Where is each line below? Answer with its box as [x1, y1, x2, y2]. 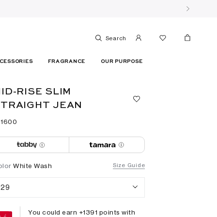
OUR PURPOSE [101, 59, 143, 64]
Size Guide [112, 162, 145, 169]
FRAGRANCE [48, 59, 86, 64]
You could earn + [28, 208, 83, 216]
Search [105, 35, 126, 42]
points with [97, 208, 136, 216]
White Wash [13, 161, 52, 170]
